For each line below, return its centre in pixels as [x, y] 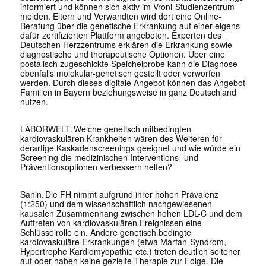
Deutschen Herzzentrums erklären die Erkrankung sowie [126, 45]
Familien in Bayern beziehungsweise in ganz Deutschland [128, 92]
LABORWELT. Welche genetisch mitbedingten [105, 129]
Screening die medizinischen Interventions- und [109, 158]
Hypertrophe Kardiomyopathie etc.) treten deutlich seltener [130, 251]
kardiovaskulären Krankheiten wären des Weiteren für [121, 139]
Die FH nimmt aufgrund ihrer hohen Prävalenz [131, 194]
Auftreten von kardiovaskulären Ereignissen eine [111, 223]
